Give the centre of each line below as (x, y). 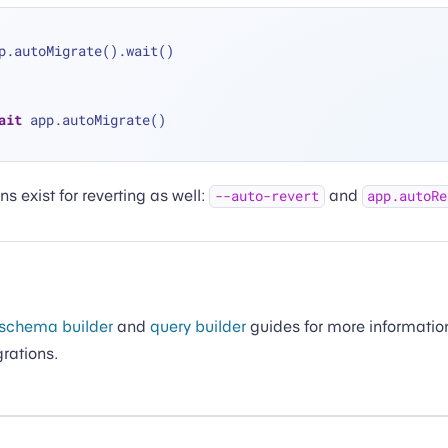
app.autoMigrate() (93, 119)
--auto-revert (266, 196)
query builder (198, 327)
